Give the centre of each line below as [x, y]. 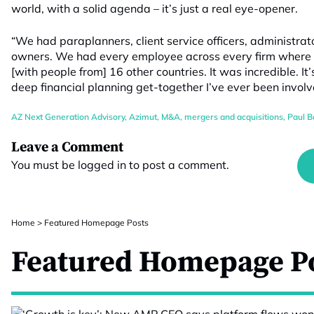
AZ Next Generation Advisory [68, 117]
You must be [45, 165]
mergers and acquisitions [234, 117]
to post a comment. [178, 165]
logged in [102, 165]
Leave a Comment [67, 148]
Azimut [143, 117]
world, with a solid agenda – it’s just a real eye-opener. [155, 8]
